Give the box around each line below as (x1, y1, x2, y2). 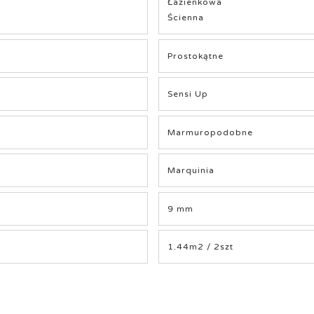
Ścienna (168, 13, 205, 23)
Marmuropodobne (168, 127, 254, 137)
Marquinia (168, 165, 215, 176)
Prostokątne (168, 50, 224, 61)
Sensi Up (168, 89, 209, 100)
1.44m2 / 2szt (168, 242, 234, 252)
